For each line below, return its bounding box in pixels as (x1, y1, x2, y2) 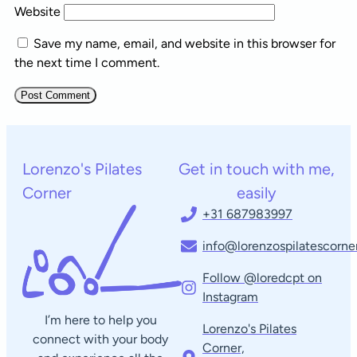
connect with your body (33, 331, 168, 347)
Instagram (202, 289, 258, 305)
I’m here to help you (44, 312, 157, 328)
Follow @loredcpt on (202, 270, 322, 286)
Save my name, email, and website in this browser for (33, 36, 335, 52)
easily (237, 183, 277, 203)
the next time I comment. (14, 55, 159, 71)
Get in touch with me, (178, 159, 335, 179)
